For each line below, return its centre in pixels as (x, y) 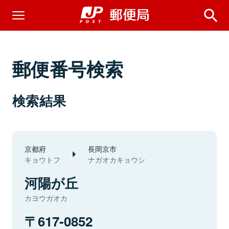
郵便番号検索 (68, 68)
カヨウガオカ (46, 198)
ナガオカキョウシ (117, 159)
